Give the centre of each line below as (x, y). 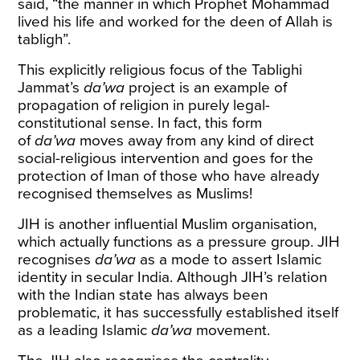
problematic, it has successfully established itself (178, 313)
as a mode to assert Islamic (229, 260)
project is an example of (206, 88)
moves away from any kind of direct (195, 141)
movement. (231, 330)
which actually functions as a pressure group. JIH (179, 242)
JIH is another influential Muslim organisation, (168, 224)
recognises (57, 260)
